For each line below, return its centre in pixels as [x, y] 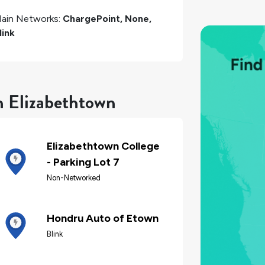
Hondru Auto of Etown [103, 218]
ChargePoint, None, [107, 18]
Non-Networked [74, 178]
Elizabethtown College [103, 146]
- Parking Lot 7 [83, 162]
